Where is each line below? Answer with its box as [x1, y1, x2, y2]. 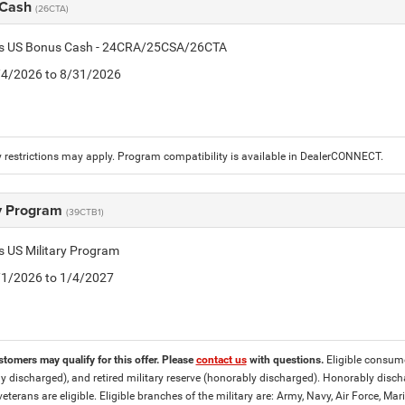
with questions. [246, 353, 326, 367]
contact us [195, 353, 247, 367]
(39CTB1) [65, 205, 104, 219]
